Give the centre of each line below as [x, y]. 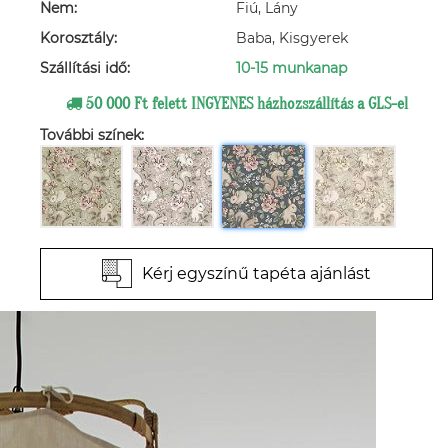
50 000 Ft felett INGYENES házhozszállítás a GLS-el [244, 104]
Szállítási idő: [85, 68]
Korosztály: [78, 38]
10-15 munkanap [291, 68]
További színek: [92, 135]
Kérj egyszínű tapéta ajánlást [256, 273]
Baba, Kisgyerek [292, 38]
